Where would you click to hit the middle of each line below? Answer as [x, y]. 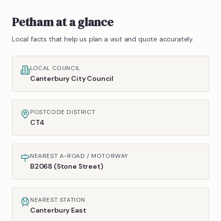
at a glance [83, 22]
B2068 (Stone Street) [67, 166]
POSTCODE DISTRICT [63, 112]
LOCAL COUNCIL [55, 68]
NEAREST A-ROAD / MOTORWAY [79, 156]
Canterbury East [58, 210]
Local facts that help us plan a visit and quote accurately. [103, 39]
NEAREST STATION [58, 200]
